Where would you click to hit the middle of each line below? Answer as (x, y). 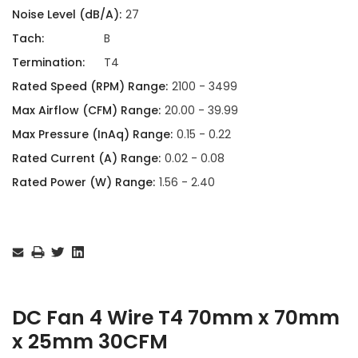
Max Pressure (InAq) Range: (92, 134)
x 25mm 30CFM (90, 341)
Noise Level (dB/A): (67, 14)
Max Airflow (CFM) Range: (86, 110)
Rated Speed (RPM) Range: (90, 86)
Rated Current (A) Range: (86, 158)
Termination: (48, 62)
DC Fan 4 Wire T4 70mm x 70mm (176, 317)
